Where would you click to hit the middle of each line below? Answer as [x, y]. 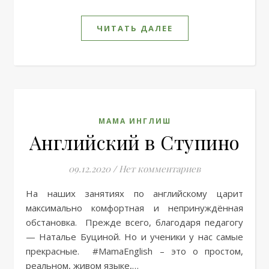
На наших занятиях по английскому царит [29, 193]
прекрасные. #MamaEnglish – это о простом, [134, 251]
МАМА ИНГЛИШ [134, 121]
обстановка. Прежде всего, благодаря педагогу [134, 222]
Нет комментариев [160, 168]
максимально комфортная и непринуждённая [134, 207]
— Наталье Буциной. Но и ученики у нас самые [134, 236]
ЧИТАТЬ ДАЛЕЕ [134, 28]
